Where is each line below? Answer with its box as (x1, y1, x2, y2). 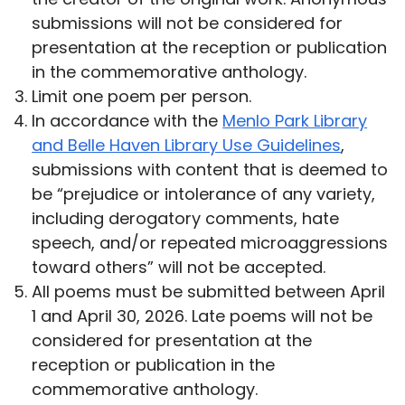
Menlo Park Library (222, 108, 368, 132)
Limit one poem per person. (32, 84, 252, 108)
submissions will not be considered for (32, 11, 344, 34)
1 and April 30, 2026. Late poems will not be (32, 304, 373, 327)
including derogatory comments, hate (32, 206, 340, 230)
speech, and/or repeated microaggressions (32, 231, 389, 254)
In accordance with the (32, 108, 223, 132)
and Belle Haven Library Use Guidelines (32, 133, 342, 156)
